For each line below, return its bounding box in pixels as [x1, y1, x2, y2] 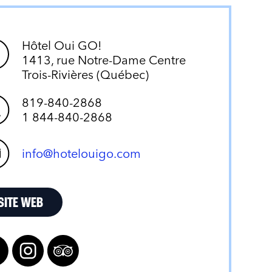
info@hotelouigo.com [22, 146, 141, 161]
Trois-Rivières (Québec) [22, 67, 149, 82]
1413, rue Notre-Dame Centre [22, 52, 186, 67]
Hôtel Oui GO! [22, 38, 103, 53]
